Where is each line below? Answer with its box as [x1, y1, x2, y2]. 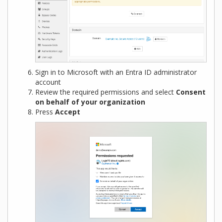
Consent [176, 87, 206, 97]
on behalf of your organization [35, 97, 145, 107]
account [35, 77, 61, 87]
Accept [55, 107, 80, 116]
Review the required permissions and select [35, 87, 176, 97]
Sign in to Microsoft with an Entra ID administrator [35, 67, 197, 77]
